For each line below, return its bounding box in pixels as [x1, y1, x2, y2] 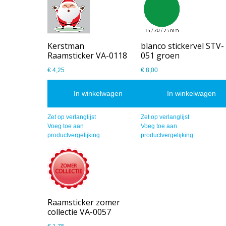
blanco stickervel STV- [141, 40, 224, 51]
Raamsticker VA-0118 [47, 49, 128, 61]
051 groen [141, 49, 180, 61]
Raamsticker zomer [47, 196, 121, 208]
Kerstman [47, 40, 85, 51]
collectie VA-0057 [47, 206, 111, 217]
